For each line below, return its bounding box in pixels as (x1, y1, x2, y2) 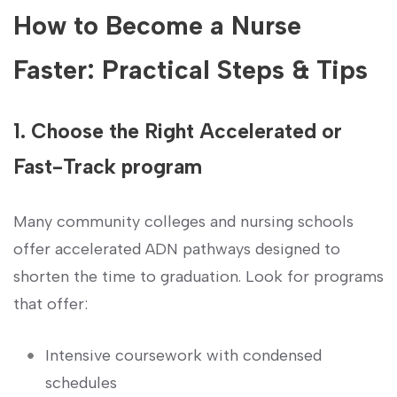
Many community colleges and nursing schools (13, 211, 354, 231)
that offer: (13, 293, 88, 314)
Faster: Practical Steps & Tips (13, 53, 368, 85)
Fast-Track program (13, 153, 202, 179)
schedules (45, 372, 117, 393)
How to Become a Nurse (13, 9, 301, 41)
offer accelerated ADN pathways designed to (13, 238, 340, 259)
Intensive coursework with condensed (45, 345, 322, 365)
